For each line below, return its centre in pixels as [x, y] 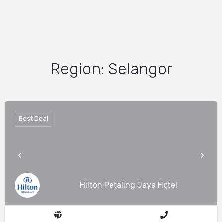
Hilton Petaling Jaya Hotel [128, 185]
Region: [79, 69]
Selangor [140, 69]
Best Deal [33, 119]
